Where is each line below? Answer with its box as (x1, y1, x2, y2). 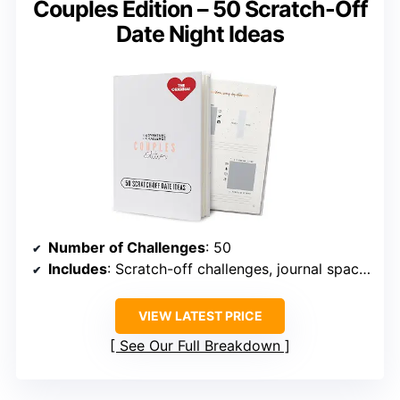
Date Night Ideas (116, 21, 284, 48)
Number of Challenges (48, 237, 205, 256)
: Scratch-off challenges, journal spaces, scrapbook (107, 259, 359, 278)
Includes (48, 259, 107, 278)
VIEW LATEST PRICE (137, 307, 262, 323)
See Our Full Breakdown (120, 336, 280, 354)
